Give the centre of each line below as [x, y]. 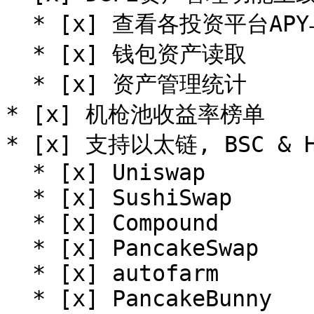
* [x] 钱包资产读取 [19, 54]
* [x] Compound [19, 223]
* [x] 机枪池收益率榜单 [135, 114]
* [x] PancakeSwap [19, 248]
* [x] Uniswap [19, 172]
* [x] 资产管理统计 [19, 84]
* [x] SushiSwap [19, 198]
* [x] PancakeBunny [19, 299]
